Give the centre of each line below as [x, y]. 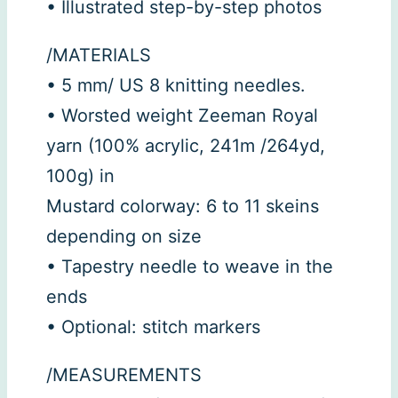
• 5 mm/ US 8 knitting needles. [176, 86]
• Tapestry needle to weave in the [190, 267]
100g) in [80, 176]
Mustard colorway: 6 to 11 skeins [183, 207]
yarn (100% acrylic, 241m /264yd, [186, 146]
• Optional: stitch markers [153, 327]
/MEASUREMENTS [124, 375]
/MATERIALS [99, 56]
